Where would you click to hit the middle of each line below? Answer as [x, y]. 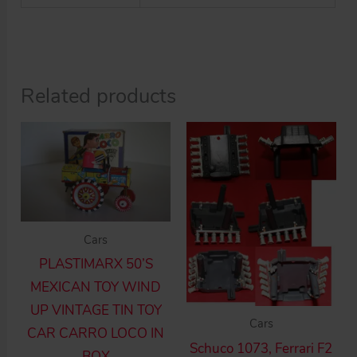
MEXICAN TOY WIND [96, 287]
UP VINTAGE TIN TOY [96, 310]
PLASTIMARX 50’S [96, 264]
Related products [99, 96]
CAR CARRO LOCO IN [96, 333]
